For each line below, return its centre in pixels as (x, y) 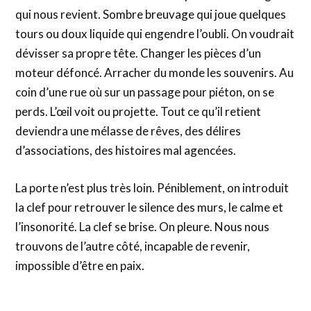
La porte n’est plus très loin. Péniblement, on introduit (152, 187)
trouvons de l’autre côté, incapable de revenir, (133, 246)
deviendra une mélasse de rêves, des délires (128, 131)
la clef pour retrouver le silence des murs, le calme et (150, 207)
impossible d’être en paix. (80, 265)
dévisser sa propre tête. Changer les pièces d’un (138, 53)
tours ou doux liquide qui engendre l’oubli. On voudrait (155, 34)
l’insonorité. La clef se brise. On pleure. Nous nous (143, 226)
